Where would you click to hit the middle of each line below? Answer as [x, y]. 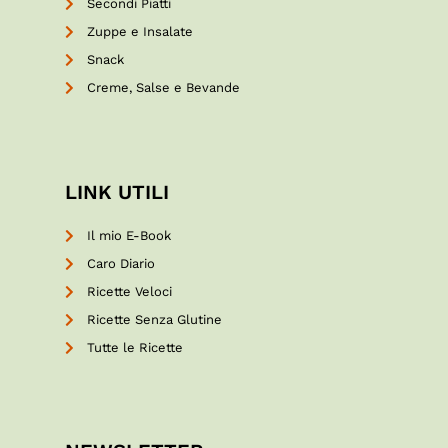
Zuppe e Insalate [140, 32]
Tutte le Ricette [135, 347]
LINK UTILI [116, 191]
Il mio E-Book [129, 235]
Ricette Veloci [130, 291]
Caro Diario [121, 263]
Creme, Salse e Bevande [164, 88]
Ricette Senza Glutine [155, 319]
